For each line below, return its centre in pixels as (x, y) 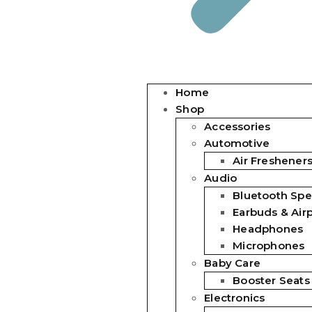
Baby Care (232, 263)
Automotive (237, 143)
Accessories (237, 126)
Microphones (269, 245)
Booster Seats (271, 280)
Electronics (235, 298)
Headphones (268, 229)
